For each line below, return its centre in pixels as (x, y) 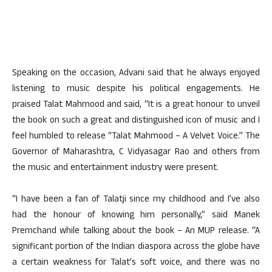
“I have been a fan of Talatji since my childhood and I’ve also (136, 200)
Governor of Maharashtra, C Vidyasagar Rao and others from (136, 153)
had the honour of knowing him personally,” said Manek (136, 216)
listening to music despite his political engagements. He (136, 90)
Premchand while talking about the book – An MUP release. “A (136, 232)
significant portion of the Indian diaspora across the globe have (136, 247)
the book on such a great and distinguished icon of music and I (136, 121)
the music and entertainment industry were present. (115, 168)
